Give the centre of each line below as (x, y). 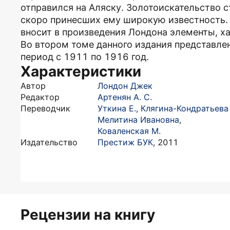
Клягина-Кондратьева (185, 108)
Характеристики (81, 71)
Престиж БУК (125, 142)
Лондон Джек (125, 86)
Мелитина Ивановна (138, 120)
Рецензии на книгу (88, 215)
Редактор (40, 97)
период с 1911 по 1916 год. (85, 57)
